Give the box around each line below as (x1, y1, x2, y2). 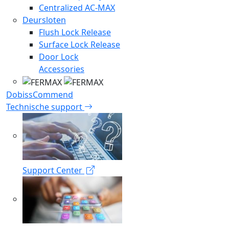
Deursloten (22, 14, 66, 26)
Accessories (39, 63, 84, 75)
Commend (33, 89, 73, 101)
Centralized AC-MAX (39, 2, 115, 14)
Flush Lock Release (39, 27, 111, 38)
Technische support (6, 101, 84, 113)
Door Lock (39, 51, 79, 63)
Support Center (22, 165, 84, 176)
